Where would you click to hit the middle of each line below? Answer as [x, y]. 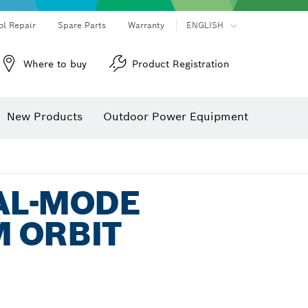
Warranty [146, 25]
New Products [45, 117]
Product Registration [181, 64]
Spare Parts [82, 25]
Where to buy [55, 64]
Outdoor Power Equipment [176, 117]
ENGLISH [205, 25]
